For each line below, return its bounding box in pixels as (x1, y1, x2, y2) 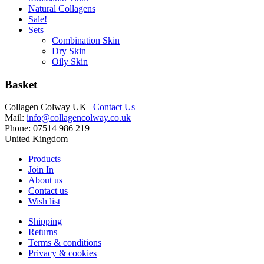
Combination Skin (52, 35, 120, 45)
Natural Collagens (28, 3, 95, 14)
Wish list (28, 196, 60, 207)
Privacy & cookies (28, 248, 97, 259)
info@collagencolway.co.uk (27, 113, 131, 123)
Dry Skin (52, 45, 86, 56)
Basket (5, 78, 37, 91)
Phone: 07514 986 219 (5, 123, 90, 134)
